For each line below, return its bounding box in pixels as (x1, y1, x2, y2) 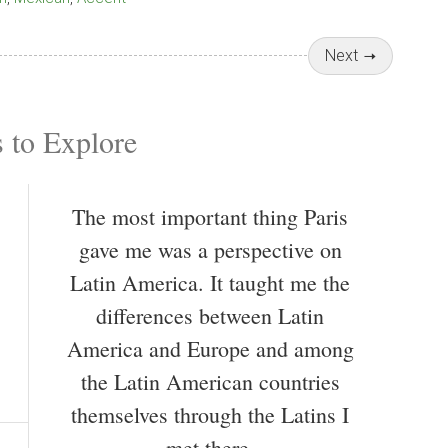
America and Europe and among (66, 333, 354, 363)
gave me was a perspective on (78, 234, 342, 264)
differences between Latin (96, 300, 324, 330)
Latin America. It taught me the (70, 267, 350, 297)
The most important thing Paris (72, 201, 348, 231)
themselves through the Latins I (71, 399, 349, 429)
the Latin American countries (80, 366, 340, 396)
